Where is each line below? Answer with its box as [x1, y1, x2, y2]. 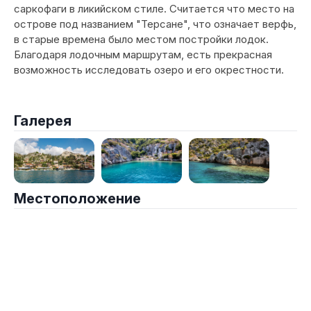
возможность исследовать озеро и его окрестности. [14, 63, 284, 76]
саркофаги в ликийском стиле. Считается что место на [14, 2, 294, 15]
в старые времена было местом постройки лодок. [14, 33, 269, 46]
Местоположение [14, 190, 141, 208]
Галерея [14, 112, 72, 129]
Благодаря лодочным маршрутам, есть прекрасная [14, 48, 272, 61]
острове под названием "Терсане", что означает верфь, [14, 17, 296, 31]
